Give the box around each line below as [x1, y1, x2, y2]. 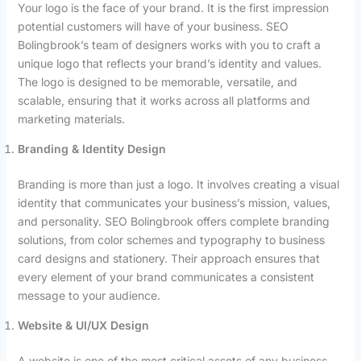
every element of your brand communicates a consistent [17, 269, 314, 284]
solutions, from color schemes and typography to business [17, 232, 325, 247]
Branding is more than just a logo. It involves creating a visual [17, 176, 339, 191]
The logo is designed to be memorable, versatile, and [17, 74, 297, 89]
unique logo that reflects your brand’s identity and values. [17, 56, 322, 70]
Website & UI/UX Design [17, 317, 149, 332]
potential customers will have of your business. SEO [17, 19, 288, 33]
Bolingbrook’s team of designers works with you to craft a [17, 37, 321, 52]
